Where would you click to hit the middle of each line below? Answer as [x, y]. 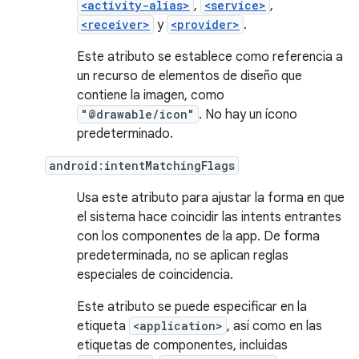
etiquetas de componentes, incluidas [182, 345]
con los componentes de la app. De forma [198, 236]
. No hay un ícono [248, 115]
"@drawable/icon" [138, 114]
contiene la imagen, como [151, 95]
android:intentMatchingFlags [142, 165]
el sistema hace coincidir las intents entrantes [209, 217]
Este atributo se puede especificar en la [192, 307]
